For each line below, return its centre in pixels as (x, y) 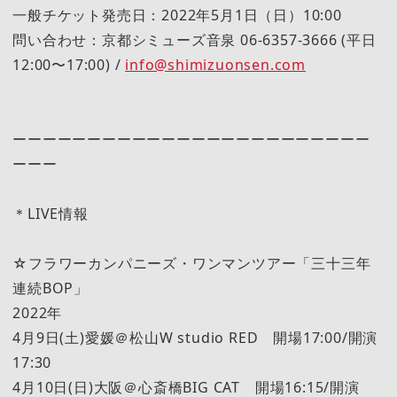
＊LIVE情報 (51, 213)
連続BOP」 (51, 288)
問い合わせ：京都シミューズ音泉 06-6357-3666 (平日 (195, 39)
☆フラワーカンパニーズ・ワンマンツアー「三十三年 (192, 263)
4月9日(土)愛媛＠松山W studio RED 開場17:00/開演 (195, 337)
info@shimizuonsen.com (215, 64)
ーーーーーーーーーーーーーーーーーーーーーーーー (191, 139)
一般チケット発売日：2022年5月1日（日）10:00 (177, 15)
